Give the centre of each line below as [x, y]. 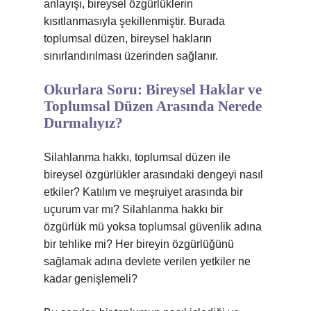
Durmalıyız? [83, 123]
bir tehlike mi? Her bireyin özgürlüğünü [139, 244]
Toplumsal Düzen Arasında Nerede [153, 106]
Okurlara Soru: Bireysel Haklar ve [153, 90]
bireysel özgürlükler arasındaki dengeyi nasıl [153, 175]
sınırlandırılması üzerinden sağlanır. [131, 56]
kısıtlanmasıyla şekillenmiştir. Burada [134, 21]
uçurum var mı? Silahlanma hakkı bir [133, 209]
